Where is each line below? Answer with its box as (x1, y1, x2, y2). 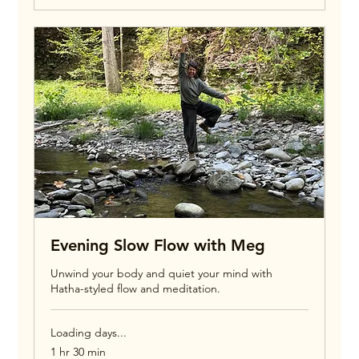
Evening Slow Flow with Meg (50, 236, 266, 256)
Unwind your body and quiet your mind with (50, 266, 273, 281)
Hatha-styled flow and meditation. (50, 281, 221, 296)
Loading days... (50, 325, 127, 341)
